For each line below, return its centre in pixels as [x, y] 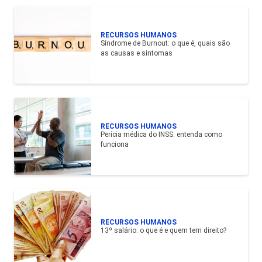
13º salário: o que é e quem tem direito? [163, 231]
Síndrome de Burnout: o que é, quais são [165, 43]
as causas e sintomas [137, 53]
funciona [115, 144]
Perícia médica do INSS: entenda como [161, 134]
